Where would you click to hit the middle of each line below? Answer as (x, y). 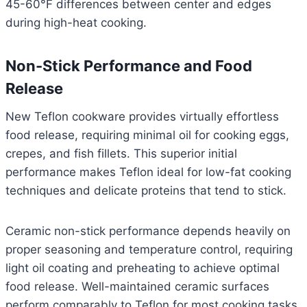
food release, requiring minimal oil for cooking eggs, (147, 135)
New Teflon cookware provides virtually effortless (142, 117)
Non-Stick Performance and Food (129, 66)
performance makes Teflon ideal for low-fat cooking (148, 172)
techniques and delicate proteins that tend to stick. (146, 191)
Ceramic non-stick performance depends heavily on (148, 231)
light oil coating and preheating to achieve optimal (143, 268)
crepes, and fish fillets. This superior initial (121, 154)
